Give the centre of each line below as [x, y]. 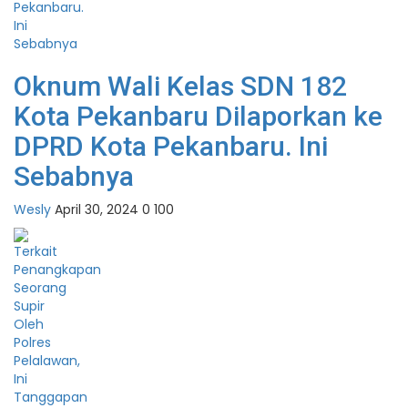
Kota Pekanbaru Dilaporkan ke [198, 117]
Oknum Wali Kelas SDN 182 [180, 87]
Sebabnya [74, 177]
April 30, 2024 [97, 210]
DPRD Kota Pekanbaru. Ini [171, 147]
